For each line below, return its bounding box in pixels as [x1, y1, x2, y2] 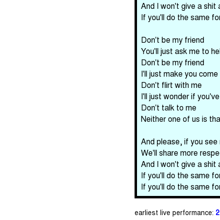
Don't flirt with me [140, 79, 202, 90]
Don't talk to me [140, 102, 196, 113]
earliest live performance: [134, 207, 216, 217]
